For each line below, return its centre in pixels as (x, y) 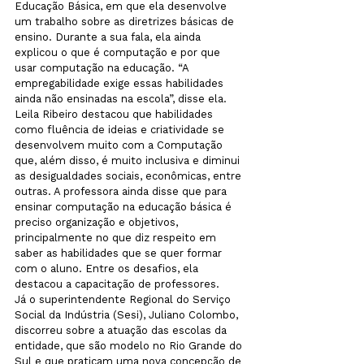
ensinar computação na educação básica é (125, 207)
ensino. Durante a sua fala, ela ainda (109, 37)
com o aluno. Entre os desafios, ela (108, 269)
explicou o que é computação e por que (119, 52)
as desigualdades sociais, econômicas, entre (130, 176)
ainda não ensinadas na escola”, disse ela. (121, 99)
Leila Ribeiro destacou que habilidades (115, 114)
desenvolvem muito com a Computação (120, 145)
